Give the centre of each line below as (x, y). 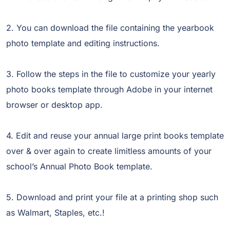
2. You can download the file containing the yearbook (110, 28)
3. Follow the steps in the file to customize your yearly (111, 74)
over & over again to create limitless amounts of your (109, 151)
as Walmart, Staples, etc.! (57, 213)
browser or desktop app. (54, 105)
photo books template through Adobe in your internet (109, 90)
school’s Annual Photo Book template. (79, 167)
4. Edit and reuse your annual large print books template (115, 136)
